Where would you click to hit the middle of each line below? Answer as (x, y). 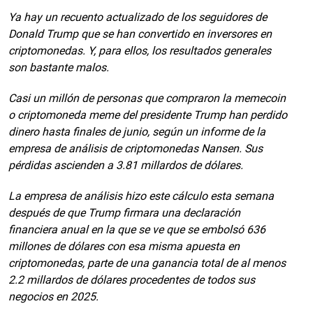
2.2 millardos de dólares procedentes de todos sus (132, 280)
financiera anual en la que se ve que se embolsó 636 (137, 230)
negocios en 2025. (53, 297)
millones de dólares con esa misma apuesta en (124, 246)
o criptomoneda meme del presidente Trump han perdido (148, 115)
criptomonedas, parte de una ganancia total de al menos (147, 263)
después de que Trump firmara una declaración (124, 213)
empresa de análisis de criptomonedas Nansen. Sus (136, 148)
